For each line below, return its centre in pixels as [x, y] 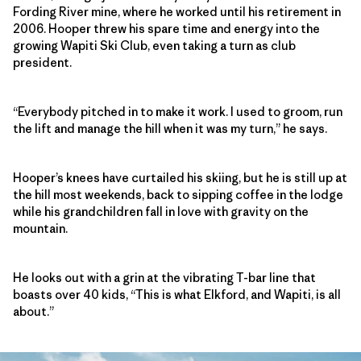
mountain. [40, 228]
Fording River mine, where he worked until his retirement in [177, 11]
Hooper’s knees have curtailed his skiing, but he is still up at [180, 177]
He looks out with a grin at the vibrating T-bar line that [164, 277]
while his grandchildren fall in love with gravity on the [161, 211]
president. [42, 62]
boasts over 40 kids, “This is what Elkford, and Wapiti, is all [177, 294]
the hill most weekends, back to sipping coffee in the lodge [178, 194]
